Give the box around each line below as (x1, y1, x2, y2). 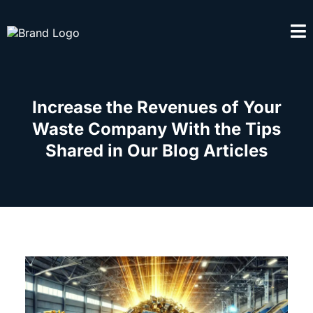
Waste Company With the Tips (32, 119, 281, 139)
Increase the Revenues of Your (31, 97, 282, 117)
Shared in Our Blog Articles (45, 140, 268, 161)
